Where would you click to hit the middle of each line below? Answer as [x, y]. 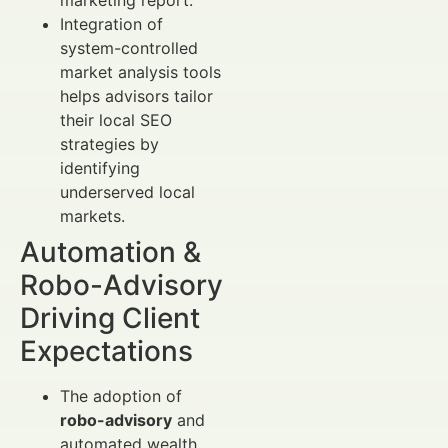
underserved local [127, 191]
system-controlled [129, 47]
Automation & [110, 251]
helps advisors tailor [136, 95]
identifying [100, 167]
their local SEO [116, 119]
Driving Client [110, 317]
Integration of [111, 23]
